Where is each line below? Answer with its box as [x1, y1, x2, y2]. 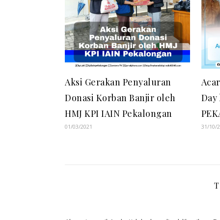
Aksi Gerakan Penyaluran [65, 76, 171, 88]
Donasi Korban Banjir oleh [65, 91, 176, 104]
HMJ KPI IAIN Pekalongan [65, 107, 172, 119]
